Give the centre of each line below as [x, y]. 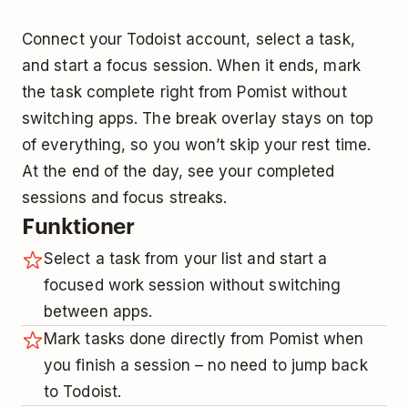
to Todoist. [82, 391]
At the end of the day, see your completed [178, 171]
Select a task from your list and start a [186, 258]
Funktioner [78, 224]
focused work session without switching [193, 285]
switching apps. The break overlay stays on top [198, 118]
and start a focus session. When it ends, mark [191, 65]
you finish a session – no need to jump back [206, 365]
